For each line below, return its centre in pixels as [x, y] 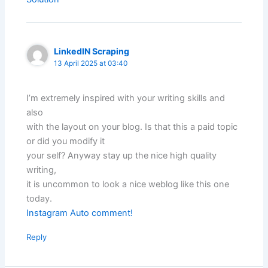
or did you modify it [66, 141]
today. [39, 199]
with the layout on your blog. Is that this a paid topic [132, 127]
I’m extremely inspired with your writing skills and [126, 98]
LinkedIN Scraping [92, 51]
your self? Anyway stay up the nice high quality [122, 156]
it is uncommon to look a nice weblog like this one [128, 185]
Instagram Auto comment [79, 213]
